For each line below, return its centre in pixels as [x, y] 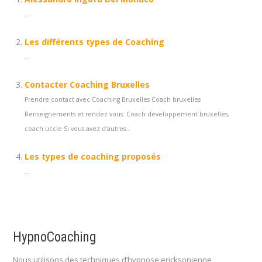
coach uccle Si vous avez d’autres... [78, 129]
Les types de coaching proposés [93, 156]
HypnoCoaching [54, 237]
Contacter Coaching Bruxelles [87, 85]
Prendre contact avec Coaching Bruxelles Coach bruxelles [113, 99]
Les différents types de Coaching [94, 42]
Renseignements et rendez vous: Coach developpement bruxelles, [127, 114]
